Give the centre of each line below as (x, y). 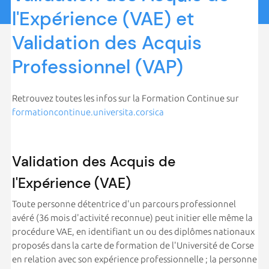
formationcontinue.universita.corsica (88, 112)
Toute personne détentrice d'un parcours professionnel (124, 204)
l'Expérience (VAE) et (103, 19)
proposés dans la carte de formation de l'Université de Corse (133, 245)
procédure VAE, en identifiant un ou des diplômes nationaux (133, 231)
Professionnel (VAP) (97, 67)
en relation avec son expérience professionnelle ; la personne (134, 259)
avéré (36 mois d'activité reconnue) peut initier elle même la (132, 217)
